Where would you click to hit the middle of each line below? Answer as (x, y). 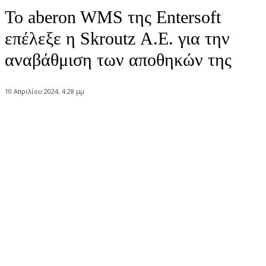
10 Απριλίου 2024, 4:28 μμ (45, 91)
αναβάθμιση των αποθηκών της (118, 60)
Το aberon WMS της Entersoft (113, 17)
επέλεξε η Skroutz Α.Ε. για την (117, 38)
